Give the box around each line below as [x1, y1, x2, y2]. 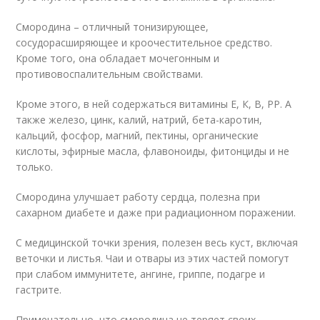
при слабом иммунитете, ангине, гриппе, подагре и [16, 267, 266, 281]
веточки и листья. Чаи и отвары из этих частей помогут [16, 251, 290, 265]
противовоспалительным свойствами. [16, 67, 204, 81]
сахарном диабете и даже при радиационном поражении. [16, 206, 296, 219]
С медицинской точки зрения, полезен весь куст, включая [16, 236, 299, 249]
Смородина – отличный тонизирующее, [16, 20, 209, 34]
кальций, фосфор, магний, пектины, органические [16, 129, 259, 142]
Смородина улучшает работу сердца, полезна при [16, 190, 261, 204]
